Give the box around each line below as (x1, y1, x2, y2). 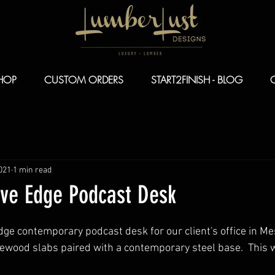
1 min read (13, 165, 52, 176)
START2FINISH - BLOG (150, 73, 242, 87)
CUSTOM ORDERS (44, 73, 123, 87)
